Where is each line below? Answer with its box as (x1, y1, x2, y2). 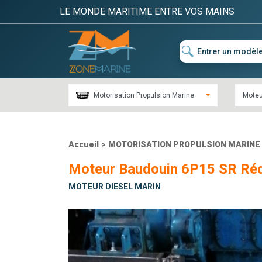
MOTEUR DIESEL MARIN (68, 182, 161, 192)
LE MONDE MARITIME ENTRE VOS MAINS (60, 6, 235, 17)
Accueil (68, 140, 99, 150)
